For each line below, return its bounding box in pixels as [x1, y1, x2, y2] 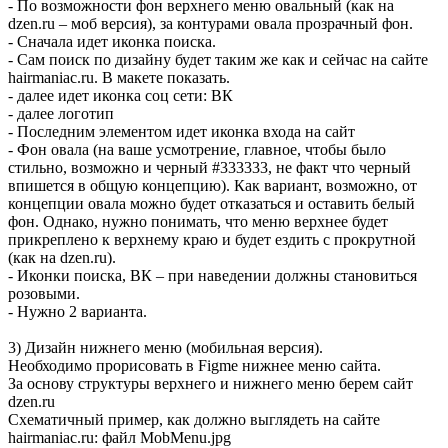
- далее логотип [8, 105, 114, 122]
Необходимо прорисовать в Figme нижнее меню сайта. [8, 357, 381, 374]
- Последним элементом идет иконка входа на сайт [8, 123, 355, 140]
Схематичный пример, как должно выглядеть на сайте [8, 411, 380, 428]
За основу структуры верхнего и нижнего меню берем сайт [8, 375, 413, 392]
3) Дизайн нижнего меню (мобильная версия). [8, 339, 323, 356]
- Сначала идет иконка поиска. [8, 33, 216, 50]
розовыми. [8, 285, 80, 302]
